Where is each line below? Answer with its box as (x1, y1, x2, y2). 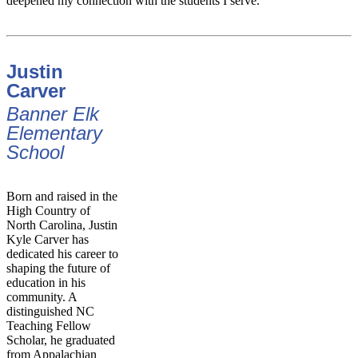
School (6, 141, 64, 163)
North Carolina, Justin (6, 217, 117, 232)
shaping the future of (6, 261, 110, 275)
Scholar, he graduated (6, 332, 115, 347)
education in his (6, 275, 86, 289)
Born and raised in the (6, 189, 117, 203)
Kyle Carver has (6, 232, 89, 246)
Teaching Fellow (6, 318, 91, 332)
